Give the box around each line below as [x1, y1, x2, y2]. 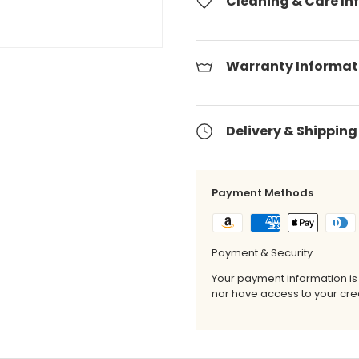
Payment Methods [212, 185, 313, 201]
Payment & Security [212, 245, 313, 261]
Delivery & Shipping [226, 122, 357, 141]
